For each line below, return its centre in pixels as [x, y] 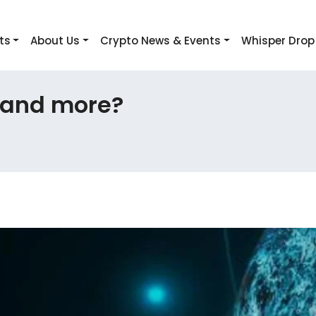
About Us [55, 41]
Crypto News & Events [161, 41]
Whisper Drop [278, 41]
